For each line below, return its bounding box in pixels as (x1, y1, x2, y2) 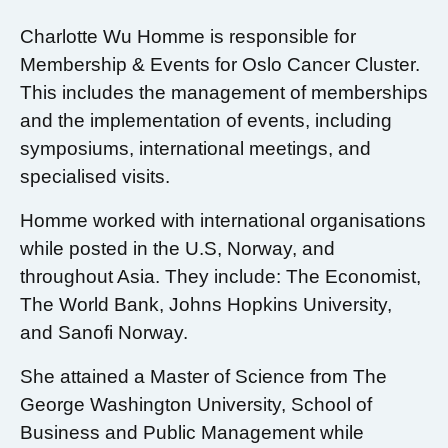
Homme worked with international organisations (20, 210, 426, 231)
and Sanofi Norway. (20, 322, 188, 343)
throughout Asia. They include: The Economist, (20, 266, 421, 287)
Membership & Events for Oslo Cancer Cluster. (20, 54, 420, 75)
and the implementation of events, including (20, 110, 392, 131)
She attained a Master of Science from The (20, 366, 387, 387)
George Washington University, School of (20, 394, 372, 415)
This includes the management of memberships (20, 82, 428, 103)
